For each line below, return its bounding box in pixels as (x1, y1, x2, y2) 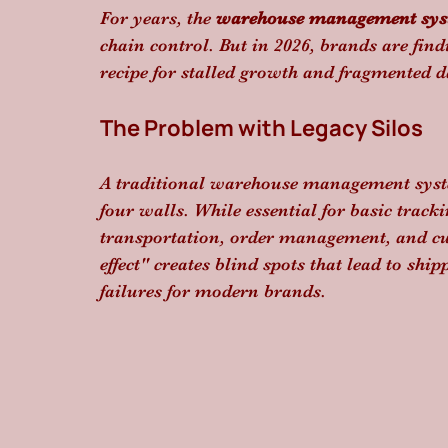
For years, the (100, 8, 216, 28)
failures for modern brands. (100, 281, 326, 301)
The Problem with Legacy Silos (100, 113, 423, 143)
